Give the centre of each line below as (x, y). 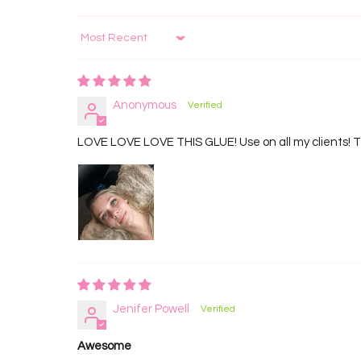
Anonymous (145, 105)
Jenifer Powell (151, 309)
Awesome (104, 346)
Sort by (95, 45)
